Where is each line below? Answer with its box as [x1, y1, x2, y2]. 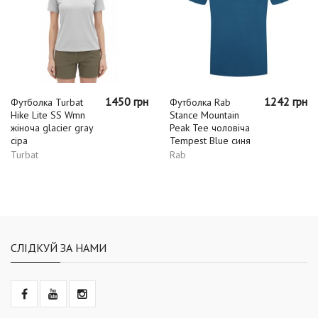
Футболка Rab [170, 95, 231, 109]
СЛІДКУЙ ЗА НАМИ [11, 240, 106, 255]
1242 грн [264, 94, 307, 109]
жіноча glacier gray [11, 121, 93, 134]
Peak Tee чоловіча [170, 121, 250, 134]
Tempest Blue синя [170, 133, 251, 147]
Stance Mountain [170, 108, 239, 121]
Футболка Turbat [11, 95, 83, 109]
